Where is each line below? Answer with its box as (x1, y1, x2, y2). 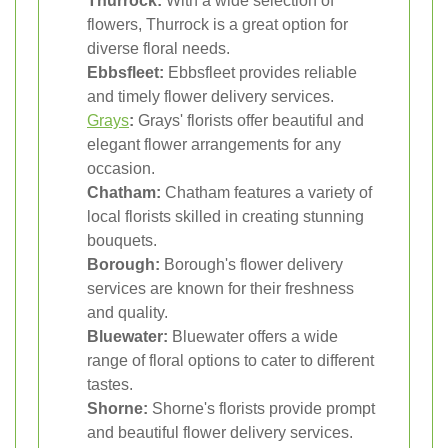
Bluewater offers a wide (168, 327, 338, 345)
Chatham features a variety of (161, 183, 372, 201)
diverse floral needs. (87, 39, 230, 57)
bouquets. (87, 231, 157, 249)
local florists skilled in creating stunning (87, 207, 364, 225)
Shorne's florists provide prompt (148, 399, 375, 417)
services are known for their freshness (87, 279, 354, 297)
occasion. (87, 159, 155, 177)
